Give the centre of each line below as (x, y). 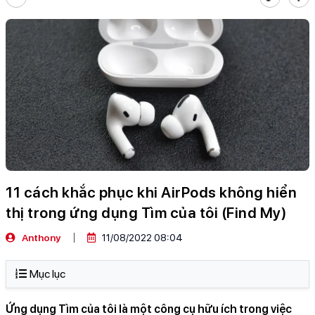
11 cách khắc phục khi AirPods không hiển (151, 193)
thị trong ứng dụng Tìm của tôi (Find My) (146, 213)
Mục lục (47, 274)
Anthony (40, 238)
